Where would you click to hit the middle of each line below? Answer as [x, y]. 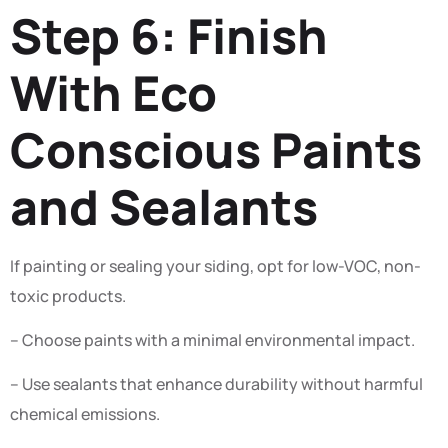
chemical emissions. [85, 414]
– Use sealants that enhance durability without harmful [216, 384]
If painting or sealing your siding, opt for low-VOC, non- [215, 265]
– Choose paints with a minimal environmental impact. [212, 339]
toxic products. [68, 295]
